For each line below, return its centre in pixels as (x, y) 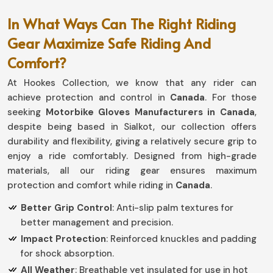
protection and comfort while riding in (91, 185)
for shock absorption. (67, 253)
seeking (27, 112)
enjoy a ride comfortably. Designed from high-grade (132, 156)
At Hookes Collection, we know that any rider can (132, 83)
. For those (231, 97)
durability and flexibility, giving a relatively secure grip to (132, 141)
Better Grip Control (66, 208)
